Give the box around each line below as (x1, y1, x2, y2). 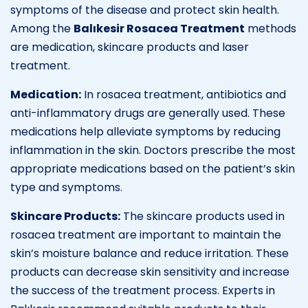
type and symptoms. (10, 179, 122, 195)
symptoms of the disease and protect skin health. (10, 1, 279, 18)
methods (245, 20, 296, 36)
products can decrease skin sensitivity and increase (10, 263, 289, 280)
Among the (10, 20, 74, 36)
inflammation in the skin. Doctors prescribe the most (10, 142, 296, 158)
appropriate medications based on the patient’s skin (10, 160, 295, 177)
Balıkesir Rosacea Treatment (74, 20, 245, 36)
